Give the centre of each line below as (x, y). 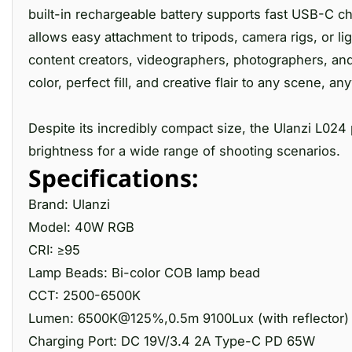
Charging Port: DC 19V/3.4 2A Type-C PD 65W (172, 341)
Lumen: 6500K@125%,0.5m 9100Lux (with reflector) (189, 318)
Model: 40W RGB (81, 227)
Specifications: (113, 178)
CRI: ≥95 (54, 250)
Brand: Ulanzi (69, 204)
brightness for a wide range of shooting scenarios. (184, 151)
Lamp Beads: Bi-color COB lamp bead (144, 273)
